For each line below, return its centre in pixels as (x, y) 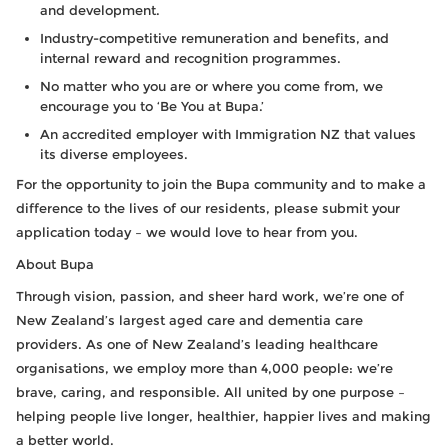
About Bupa (55, 264)
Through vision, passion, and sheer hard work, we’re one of (210, 296)
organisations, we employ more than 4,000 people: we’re (204, 368)
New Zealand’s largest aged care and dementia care (189, 320)
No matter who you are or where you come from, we (211, 86)
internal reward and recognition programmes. (190, 58)
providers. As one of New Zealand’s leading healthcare (197, 344)
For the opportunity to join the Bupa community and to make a (221, 184)
